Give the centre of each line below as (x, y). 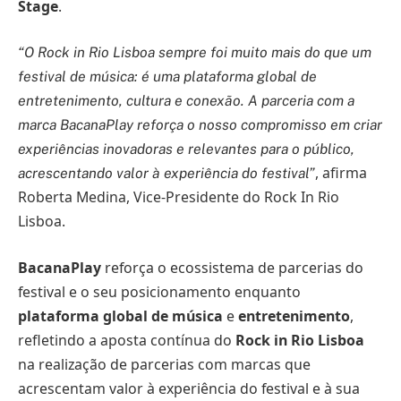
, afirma (341, 173)
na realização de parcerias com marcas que (164, 364)
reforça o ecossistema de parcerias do (232, 267)
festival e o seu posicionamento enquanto (159, 291)
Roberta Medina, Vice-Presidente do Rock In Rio (179, 197)
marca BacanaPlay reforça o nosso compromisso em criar (200, 125)
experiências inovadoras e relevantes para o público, (186, 149)
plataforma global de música (120, 316)
